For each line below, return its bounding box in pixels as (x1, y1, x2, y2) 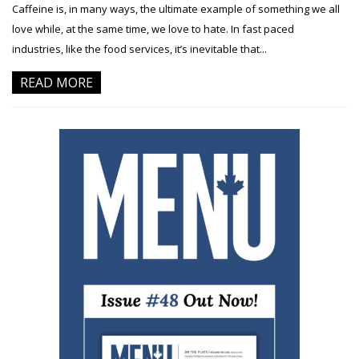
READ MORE (20, 74, 93, 92)
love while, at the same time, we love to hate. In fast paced (12, 22, 294, 37)
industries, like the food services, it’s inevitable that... (12, 42, 267, 57)
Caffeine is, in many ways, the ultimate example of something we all (12, 2, 340, 17)
